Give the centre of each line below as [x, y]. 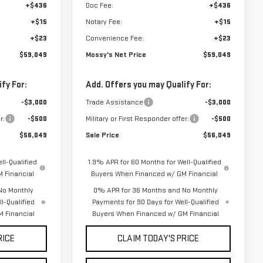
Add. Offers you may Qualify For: [148, 85]
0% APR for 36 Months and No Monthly [155, 190]
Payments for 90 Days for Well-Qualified [155, 202]
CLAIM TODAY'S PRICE [158, 239]
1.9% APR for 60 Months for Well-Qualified [154, 162]
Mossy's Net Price [116, 55]
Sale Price [102, 135]
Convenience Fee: [114, 38]
